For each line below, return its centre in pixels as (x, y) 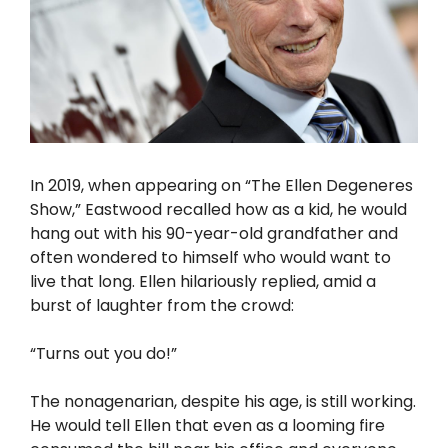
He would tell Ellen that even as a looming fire (207, 426)
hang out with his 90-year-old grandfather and (214, 234)
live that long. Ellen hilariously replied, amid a (203, 282)
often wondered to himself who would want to (210, 258)
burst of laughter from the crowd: (162, 306)
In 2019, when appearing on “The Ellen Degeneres (221, 186)
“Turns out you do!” (103, 354)
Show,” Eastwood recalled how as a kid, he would (218, 210)
